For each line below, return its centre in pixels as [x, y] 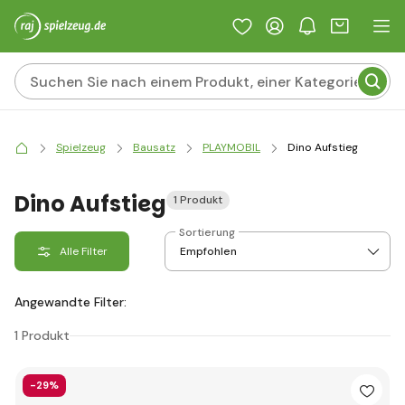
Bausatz [154, 147]
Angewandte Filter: [71, 302]
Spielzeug [81, 147]
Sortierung [207, 232]
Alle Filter [84, 251]
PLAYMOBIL [231, 147]
